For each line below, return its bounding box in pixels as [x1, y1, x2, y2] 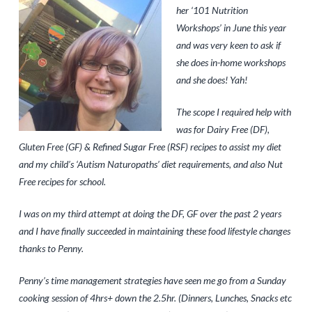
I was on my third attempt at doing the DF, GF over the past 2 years [18, 208, 281, 220]
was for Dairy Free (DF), [175, 123, 270, 136]
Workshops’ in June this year [175, 22, 286, 34]
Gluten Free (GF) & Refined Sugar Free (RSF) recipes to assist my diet [18, 141, 281, 153]
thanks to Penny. [18, 242, 84, 255]
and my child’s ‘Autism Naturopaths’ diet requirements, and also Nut [18, 158, 283, 171]
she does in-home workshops [175, 56, 286, 69]
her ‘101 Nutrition [175, 4, 248, 17]
